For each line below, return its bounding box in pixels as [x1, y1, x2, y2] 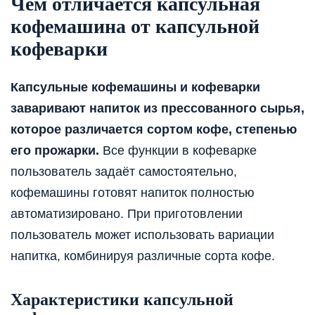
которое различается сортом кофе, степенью [11, 122, 297, 137]
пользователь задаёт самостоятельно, [11, 165, 237, 179]
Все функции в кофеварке [99, 143, 257, 158]
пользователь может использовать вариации [11, 228, 274, 243]
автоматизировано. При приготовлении [11, 207, 243, 221]
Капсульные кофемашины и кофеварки [11, 80, 260, 95]
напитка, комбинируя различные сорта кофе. [11, 249, 275, 264]
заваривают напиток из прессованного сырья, [11, 101, 304, 116]
